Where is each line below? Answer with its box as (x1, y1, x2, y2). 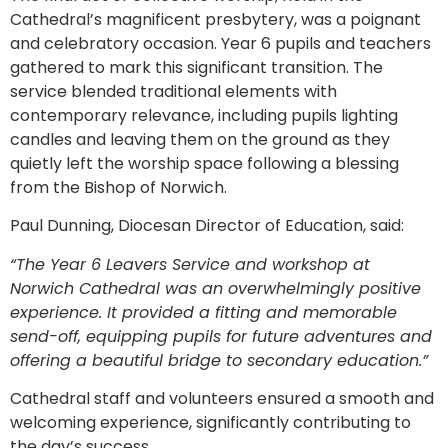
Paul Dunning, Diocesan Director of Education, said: (10, 214, 404, 238)
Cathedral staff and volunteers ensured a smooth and (10, 387, 434, 411)
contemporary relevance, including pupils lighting (10, 103, 398, 127)
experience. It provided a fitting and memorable (10, 300, 397, 324)
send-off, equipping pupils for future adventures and (10, 324, 432, 348)
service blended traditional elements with (10, 79, 337, 103)
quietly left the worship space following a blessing (10, 151, 399, 175)
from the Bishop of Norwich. (10, 175, 227, 199)
